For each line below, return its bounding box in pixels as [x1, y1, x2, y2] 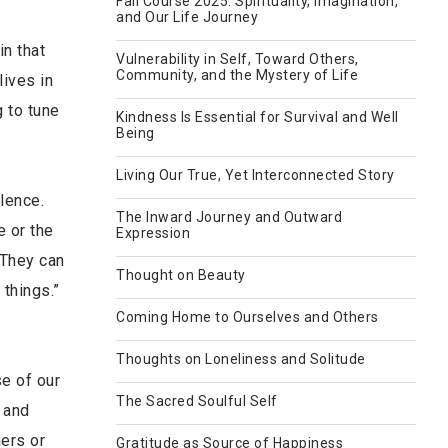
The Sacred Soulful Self [116, 393, 278, 409]
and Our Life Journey [116, 9, 258, 25]
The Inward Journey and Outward [116, 209, 342, 225]
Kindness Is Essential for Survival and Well [116, 109, 399, 125]
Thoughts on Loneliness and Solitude [116, 351, 366, 367]
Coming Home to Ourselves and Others [116, 309, 379, 325]
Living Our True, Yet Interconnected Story [116, 167, 395, 183]
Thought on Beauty [116, 267, 246, 283]
